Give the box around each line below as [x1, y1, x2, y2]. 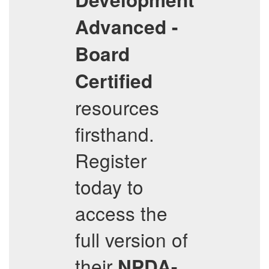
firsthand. [75, 120, 154, 147]
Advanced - [75, 13, 178, 40]
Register [75, 147, 147, 174]
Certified [75, 67, 153, 94]
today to [75, 173, 144, 200]
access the [75, 199, 168, 226]
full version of [75, 226, 188, 253]
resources [75, 94, 159, 121]
